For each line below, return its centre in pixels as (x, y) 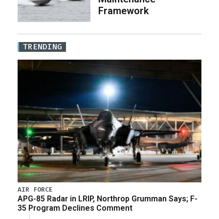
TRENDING (43, 46)
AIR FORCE (35, 189)
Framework (124, 11)
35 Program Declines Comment (75, 208)
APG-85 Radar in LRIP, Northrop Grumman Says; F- (108, 198)
